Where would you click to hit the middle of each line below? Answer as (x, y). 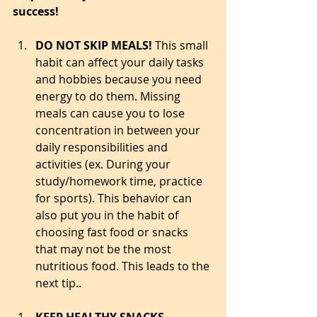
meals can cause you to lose (111, 113)
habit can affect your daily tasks (121, 62)
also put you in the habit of (108, 215)
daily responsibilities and (103, 147)
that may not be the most (105, 249)
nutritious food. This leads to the (124, 266)
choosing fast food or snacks (113, 232)
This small (183, 45)
